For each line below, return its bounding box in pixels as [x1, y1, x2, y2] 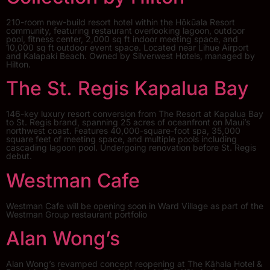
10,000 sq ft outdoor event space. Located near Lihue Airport [6, 42, 249, 52]
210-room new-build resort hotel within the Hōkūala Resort [6, 16, 235, 27]
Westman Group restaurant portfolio [6, 209, 147, 219]
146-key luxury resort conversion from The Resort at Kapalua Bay [6, 108, 263, 119]
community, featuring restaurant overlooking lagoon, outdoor [6, 25, 245, 36]
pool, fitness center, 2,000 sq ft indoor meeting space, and [6, 33, 238, 44]
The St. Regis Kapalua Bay [6, 77, 248, 101]
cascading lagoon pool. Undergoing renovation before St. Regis [6, 142, 256, 153]
